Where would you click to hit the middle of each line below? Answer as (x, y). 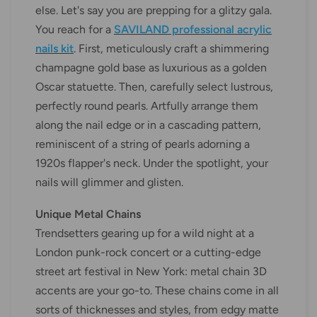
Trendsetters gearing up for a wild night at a (145, 233)
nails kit (54, 48)
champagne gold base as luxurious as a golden (151, 67)
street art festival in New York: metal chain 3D (151, 271)
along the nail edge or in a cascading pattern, (148, 125)
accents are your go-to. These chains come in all (157, 290)
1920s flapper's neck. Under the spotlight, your (152, 163)
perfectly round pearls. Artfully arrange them (147, 105)
